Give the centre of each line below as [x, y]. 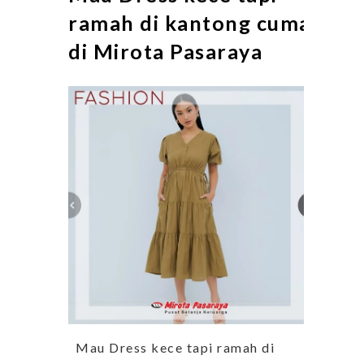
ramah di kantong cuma [190, 23]
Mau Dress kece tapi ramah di [171, 348]
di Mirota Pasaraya [165, 52]
